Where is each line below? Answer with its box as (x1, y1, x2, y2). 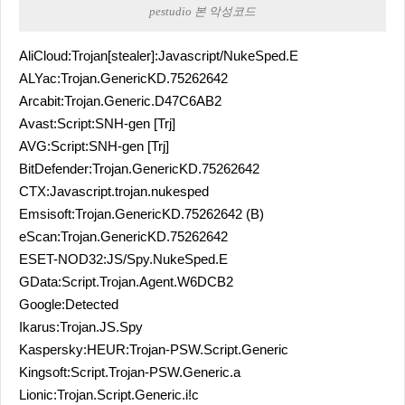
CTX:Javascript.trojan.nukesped (19, 184, 209, 199)
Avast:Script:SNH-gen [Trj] (19, 117, 175, 131)
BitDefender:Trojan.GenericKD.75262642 (19, 162, 259, 176)
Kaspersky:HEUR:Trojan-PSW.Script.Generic (19, 343, 288, 357)
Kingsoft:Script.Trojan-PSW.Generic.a (19, 365, 240, 380)
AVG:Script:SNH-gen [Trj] (19, 139, 169, 154)
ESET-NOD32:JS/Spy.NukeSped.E (19, 252, 228, 267)
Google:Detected (19, 297, 118, 312)
